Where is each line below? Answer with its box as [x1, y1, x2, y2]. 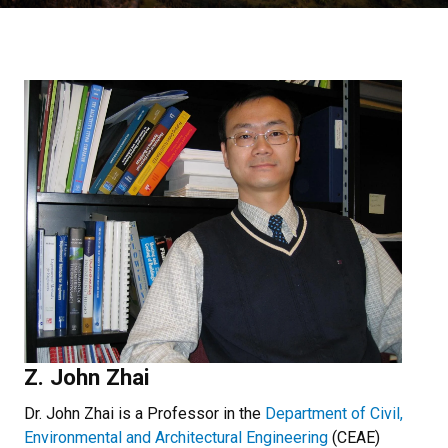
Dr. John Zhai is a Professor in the [24, 404, 265, 424]
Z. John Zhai [24, 364, 150, 391]
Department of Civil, [265, 404, 403, 424]
